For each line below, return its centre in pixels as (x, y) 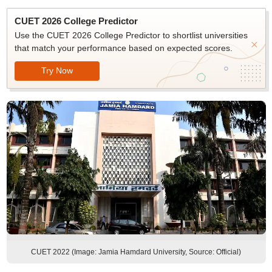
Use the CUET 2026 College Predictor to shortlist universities (131, 35)
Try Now (57, 70)
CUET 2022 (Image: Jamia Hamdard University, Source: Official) (136, 252)
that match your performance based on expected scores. (123, 48)
